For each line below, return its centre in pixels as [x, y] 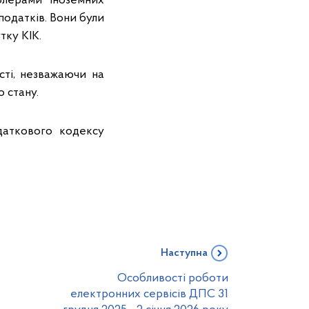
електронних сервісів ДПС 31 [149, 294]
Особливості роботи [173, 278]
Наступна [184, 253]
